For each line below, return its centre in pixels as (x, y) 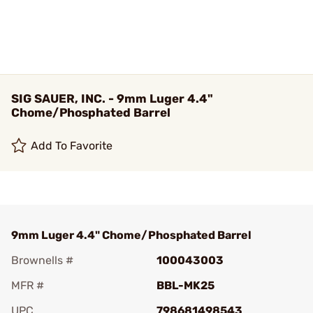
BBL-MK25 (185, 285)
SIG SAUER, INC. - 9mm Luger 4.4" (112, 99)
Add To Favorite (72, 146)
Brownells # (42, 260)
